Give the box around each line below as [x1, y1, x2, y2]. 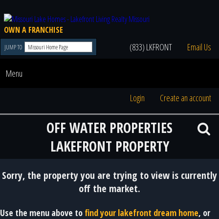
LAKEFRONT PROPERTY [50, 137, 169, 155]
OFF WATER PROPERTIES [46, 118, 173, 137]
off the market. [79, 182, 140, 195]
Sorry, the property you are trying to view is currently [2, 169, 217, 182]
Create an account [159, 92, 211, 104]
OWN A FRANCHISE [4, 24, 63, 35]
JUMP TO [4, 43, 23, 51]
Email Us [187, 41, 211, 53]
